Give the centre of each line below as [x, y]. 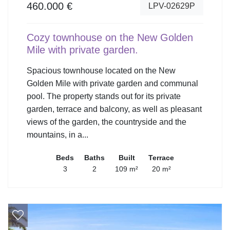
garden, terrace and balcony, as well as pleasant [114, 109]
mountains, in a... [57, 135]
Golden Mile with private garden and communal [112, 83]
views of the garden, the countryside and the [107, 122]
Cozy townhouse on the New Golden [110, 37]
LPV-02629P [172, 6]
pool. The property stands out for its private [104, 96]
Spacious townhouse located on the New [101, 70]
